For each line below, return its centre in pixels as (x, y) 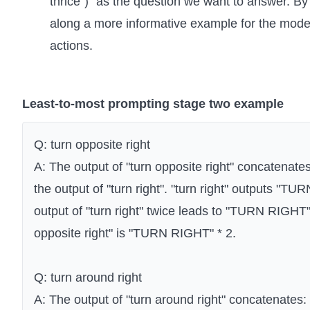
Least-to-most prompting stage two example (153, 104)
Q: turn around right (88, 278)
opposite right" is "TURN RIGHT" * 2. (135, 234)
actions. (71, 46)
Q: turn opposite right (92, 145)
